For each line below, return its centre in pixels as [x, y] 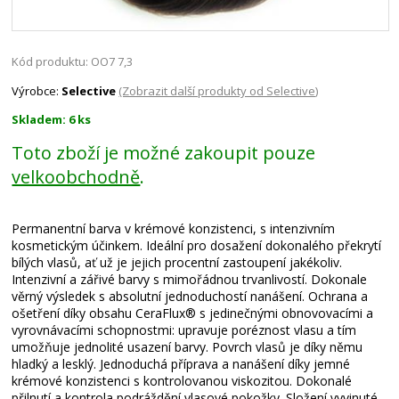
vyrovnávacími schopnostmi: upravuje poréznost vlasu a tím [184, 330]
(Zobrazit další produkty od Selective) [219, 91]
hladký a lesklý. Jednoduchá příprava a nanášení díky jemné [181, 364]
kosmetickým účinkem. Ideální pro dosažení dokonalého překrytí [197, 246]
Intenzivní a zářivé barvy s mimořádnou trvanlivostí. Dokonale [190, 280]
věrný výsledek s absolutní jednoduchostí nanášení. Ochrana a [190, 297]
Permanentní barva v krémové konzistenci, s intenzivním [174, 229]
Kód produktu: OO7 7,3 [73, 62]
